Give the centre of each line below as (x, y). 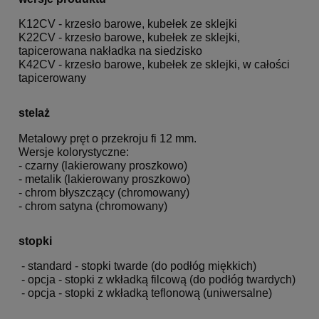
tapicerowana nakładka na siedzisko (110, 51)
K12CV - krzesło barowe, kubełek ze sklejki (128, 24)
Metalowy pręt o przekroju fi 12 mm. (108, 138)
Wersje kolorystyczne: (74, 152)
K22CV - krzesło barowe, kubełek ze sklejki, (129, 37)
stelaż (34, 113)
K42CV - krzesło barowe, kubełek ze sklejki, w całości (154, 64)
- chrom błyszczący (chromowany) (104, 192)
